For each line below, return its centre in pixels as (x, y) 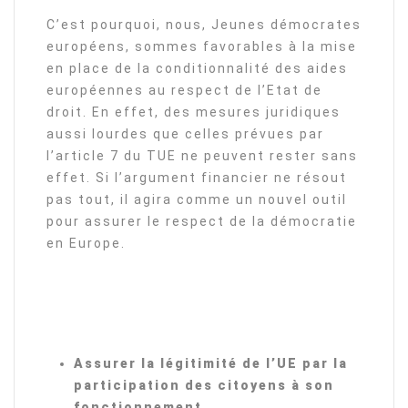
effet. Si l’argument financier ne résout (197, 178)
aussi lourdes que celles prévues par (185, 134)
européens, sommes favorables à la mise (202, 46)
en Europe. (86, 243)
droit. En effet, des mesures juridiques (194, 112)
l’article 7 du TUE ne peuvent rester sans (202, 156)
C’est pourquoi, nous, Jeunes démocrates (204, 25)
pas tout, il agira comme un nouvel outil (197, 199)
